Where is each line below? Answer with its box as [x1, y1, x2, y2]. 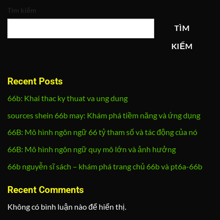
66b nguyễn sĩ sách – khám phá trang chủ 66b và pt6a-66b [7, 161, 202, 171]
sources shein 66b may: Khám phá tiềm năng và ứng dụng [7, 110, 200, 120]
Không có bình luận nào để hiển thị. [7, 202, 126, 212]
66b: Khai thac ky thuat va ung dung [7, 93, 128, 103]
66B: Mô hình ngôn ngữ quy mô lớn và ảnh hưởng [7, 144, 176, 154]
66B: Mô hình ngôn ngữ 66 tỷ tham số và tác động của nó [7, 127, 197, 137]
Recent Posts [7, 75, 63, 87]
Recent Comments [7, 184, 84, 195]
